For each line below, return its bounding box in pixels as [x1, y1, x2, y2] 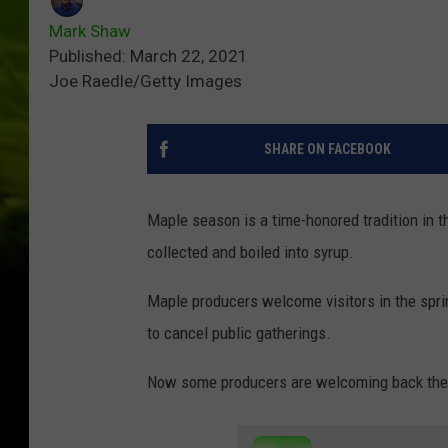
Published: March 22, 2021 [49, 46, 248, 67]
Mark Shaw [49, 21, 131, 42]
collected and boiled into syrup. [147, 242, 354, 263]
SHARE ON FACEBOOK [263, 141, 391, 158]
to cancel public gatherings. [147, 323, 331, 344]
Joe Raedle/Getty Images [49, 71, 242, 92]
